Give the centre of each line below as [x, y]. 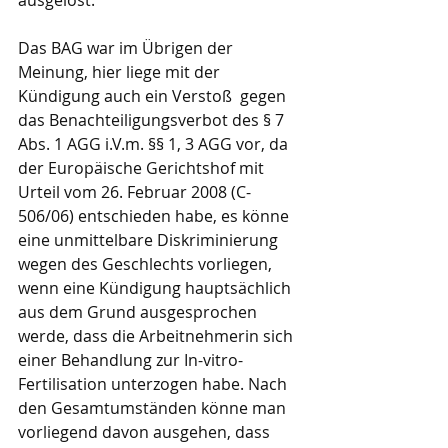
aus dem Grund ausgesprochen [139, 312]
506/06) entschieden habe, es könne [155, 216]
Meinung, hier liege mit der [121, 72]
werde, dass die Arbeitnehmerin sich [157, 336]
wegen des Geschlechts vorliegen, [147, 264]
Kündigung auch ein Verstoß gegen [154, 96]
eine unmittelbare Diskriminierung [150, 240]
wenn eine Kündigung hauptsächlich [156, 288]
